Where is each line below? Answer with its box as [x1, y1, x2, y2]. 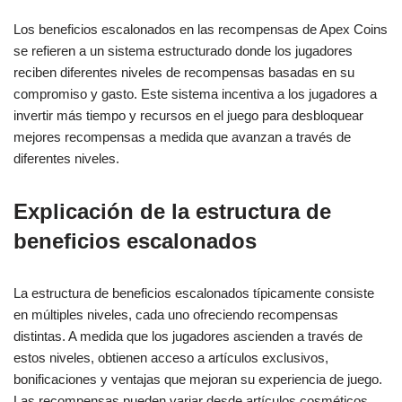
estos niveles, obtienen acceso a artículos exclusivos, [13, 350, 328, 366]
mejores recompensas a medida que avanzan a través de [13, 129, 351, 145]
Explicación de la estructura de [13, 199, 331, 224]
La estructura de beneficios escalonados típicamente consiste [13, 285, 374, 301]
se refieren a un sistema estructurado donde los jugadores [13, 43, 353, 59]
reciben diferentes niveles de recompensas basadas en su [13, 65, 354, 81]
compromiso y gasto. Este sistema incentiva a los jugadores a [13, 86, 377, 102]
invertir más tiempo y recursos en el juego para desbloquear [13, 108, 363, 124]
